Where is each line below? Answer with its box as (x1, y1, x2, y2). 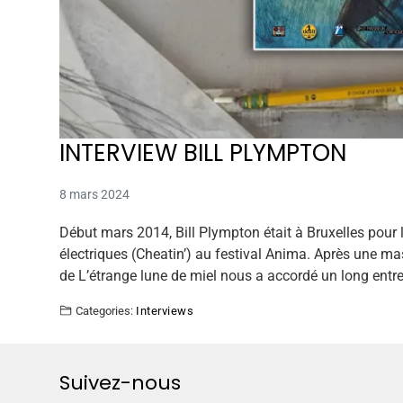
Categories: (76, 303, 134, 318)
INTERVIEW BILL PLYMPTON (59, 136, 347, 169)
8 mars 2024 (59, 186, 130, 201)
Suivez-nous (59, 368, 182, 397)
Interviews (136, 303, 194, 318)
